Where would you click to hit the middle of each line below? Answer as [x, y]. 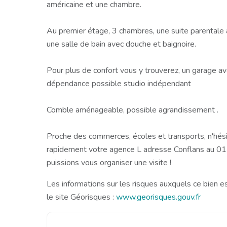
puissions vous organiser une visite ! [109, 163]
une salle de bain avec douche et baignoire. [121, 44]
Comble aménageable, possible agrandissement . [133, 110]
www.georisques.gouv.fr [158, 197]
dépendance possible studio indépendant [119, 84]
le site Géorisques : [81, 197]
